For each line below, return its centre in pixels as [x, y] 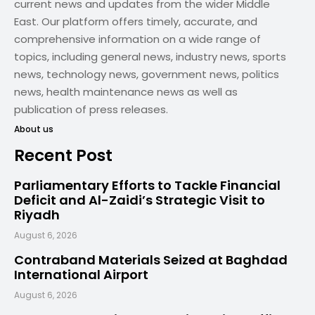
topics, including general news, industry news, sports [150, 57]
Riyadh [37, 215]
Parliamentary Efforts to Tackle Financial [147, 186]
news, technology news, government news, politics [147, 75]
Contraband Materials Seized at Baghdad [151, 260]
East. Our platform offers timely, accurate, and [136, 22]
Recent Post [63, 156]
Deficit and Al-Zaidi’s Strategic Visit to [140, 200]
